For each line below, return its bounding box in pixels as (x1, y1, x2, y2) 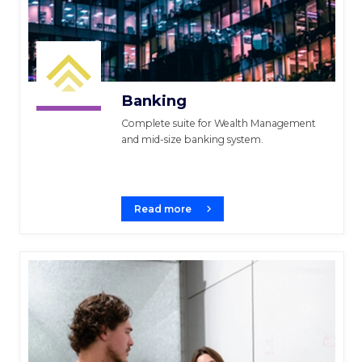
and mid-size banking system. (121, 133, 263, 145)
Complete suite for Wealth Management (121, 117, 316, 129)
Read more (134, 203, 192, 215)
